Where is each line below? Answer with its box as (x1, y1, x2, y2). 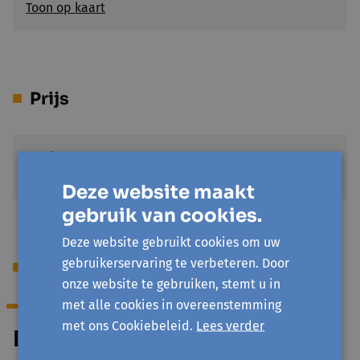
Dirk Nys (13, 325, 108, 353)
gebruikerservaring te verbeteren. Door (62, 255, 290, 270)
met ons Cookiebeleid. (62, 317, 194, 333)
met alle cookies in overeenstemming (62, 297, 282, 312)
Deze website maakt (62, 180, 256, 203)
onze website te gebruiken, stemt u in (62, 276, 281, 291)
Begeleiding (30, 257, 136, 278)
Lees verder (196, 317, 265, 333)
